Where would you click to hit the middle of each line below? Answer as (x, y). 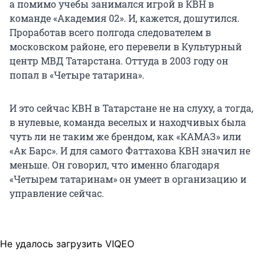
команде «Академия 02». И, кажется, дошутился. (125, 18)
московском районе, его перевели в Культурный (126, 47)
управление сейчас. (57, 193)
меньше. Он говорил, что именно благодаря (114, 165)
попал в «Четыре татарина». (77, 75)
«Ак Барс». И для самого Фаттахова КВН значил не (130, 151)
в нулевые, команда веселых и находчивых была (128, 122)
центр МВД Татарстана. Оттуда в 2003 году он (119, 61)
